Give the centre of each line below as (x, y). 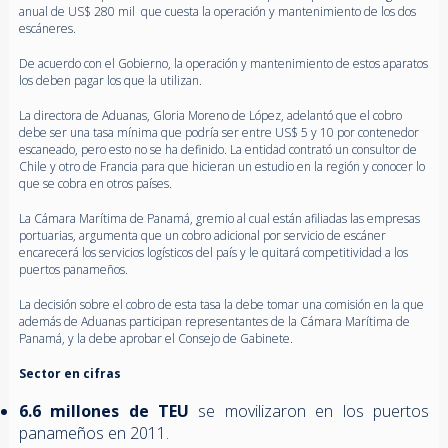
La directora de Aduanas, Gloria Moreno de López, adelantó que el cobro (210, 115)
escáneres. (47, 28)
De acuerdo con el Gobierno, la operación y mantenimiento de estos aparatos (223, 63)
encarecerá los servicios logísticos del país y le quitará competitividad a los (213, 252)
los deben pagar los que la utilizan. (110, 80)
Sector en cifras (69, 373)
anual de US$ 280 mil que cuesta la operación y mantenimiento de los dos (217, 11)
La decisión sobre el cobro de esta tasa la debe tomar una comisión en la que (221, 304)
